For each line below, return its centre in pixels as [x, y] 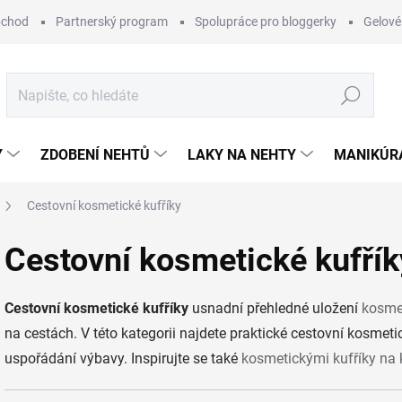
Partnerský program [112, 22]
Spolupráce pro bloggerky [266, 22]
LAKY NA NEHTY [242, 155]
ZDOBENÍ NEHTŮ [95, 155]
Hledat [351, 96]
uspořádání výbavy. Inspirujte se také [123, 358]
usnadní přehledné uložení [275, 308]
